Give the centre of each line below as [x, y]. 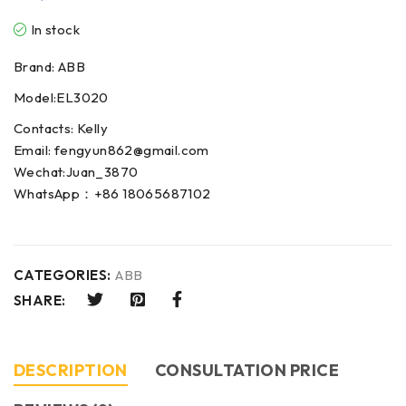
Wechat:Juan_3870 [76, 171]
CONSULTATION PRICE [247, 370]
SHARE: [40, 300]
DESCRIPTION [71, 370]
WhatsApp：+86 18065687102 [112, 193]
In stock [55, 29]
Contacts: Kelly [61, 128]
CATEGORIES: [63, 275]
